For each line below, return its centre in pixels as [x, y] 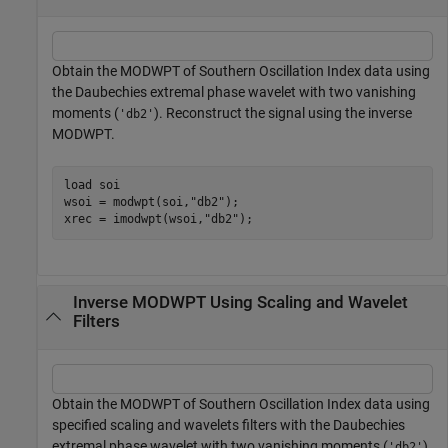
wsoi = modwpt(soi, [126, 202]
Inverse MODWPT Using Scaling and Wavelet [240, 302]
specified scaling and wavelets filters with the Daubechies [228, 424]
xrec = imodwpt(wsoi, [133, 219]
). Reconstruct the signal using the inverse [283, 112]
